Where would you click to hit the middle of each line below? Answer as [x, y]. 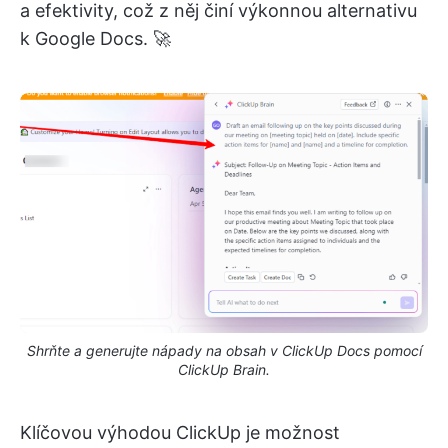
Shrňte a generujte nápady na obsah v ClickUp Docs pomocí [224, 351]
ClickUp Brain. [224, 370]
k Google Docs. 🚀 [95, 38]
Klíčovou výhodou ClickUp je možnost [180, 433]
